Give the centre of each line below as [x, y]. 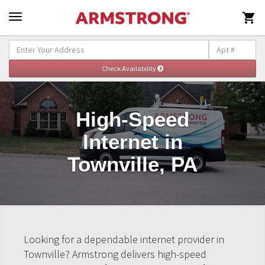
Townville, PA [132, 164]
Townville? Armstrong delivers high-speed [115, 254]
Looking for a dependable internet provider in [124, 239]
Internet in [132, 142]
